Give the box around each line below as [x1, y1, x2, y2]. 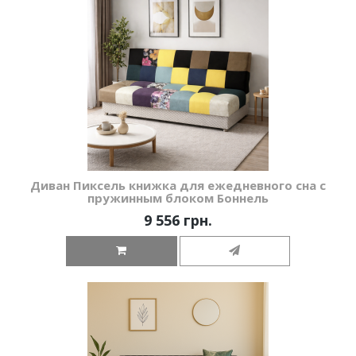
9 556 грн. [144, 211, 212, 230]
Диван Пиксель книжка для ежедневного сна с [30, 177, 326, 194]
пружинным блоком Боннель [87, 190, 269, 207]
